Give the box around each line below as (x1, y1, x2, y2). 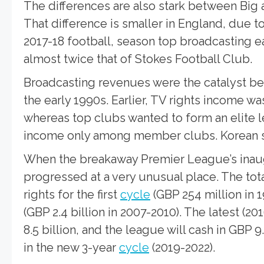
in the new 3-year (24, 240, 119, 255)
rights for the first (24, 187, 120, 202)
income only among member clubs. (24, 128, 217, 143)
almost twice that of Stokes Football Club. (24, 51, 252, 66)
